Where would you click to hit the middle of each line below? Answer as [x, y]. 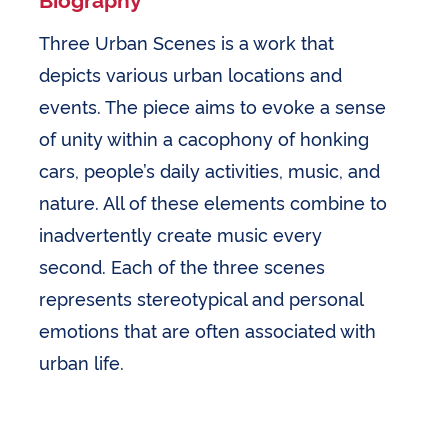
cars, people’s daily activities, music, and [210, 169]
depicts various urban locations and [191, 73]
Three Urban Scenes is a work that [187, 41]
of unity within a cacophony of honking [204, 137]
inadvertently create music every [181, 233]
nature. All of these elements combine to [213, 201]
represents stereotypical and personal [201, 297]
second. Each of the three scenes [182, 265]
